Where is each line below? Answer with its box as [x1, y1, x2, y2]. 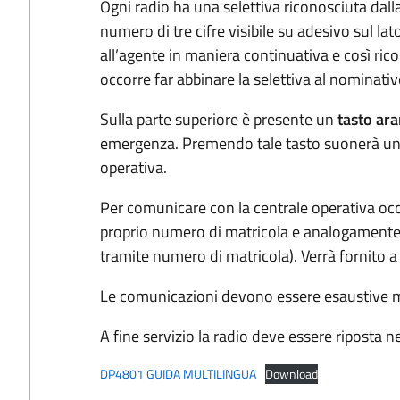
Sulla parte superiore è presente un [99, 107, 337, 131]
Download [265, 364, 319, 384]
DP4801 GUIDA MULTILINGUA [99, 364, 256, 384]
